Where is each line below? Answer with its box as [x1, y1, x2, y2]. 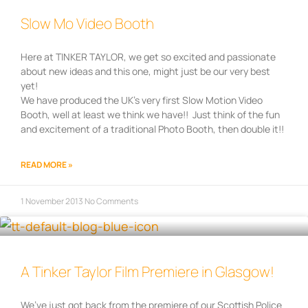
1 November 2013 [21, 195, 85, 208]
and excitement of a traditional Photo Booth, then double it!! [21, 122, 284, 136]
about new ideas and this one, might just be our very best [21, 65, 270, 78]
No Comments [85, 195, 138, 208]
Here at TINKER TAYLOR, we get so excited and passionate [21, 50, 276, 64]
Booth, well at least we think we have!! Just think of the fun [21, 108, 280, 122]
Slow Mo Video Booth [21, 14, 154, 34]
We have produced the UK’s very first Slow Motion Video [21, 93, 263, 107]
